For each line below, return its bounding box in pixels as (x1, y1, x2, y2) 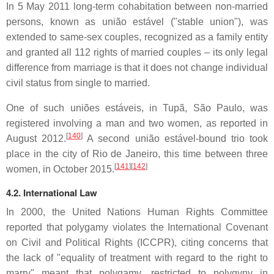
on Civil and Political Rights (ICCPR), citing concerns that (6, 237, 268, 248)
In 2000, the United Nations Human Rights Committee (6, 206, 268, 217)
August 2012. (6, 133, 67, 144)
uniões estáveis (70, 102, 141, 113)
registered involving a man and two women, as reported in (6, 117, 268, 128)
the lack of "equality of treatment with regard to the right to (6, 252, 268, 263)
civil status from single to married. (6, 77, 150, 88)
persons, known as (6, 16, 102, 27)
